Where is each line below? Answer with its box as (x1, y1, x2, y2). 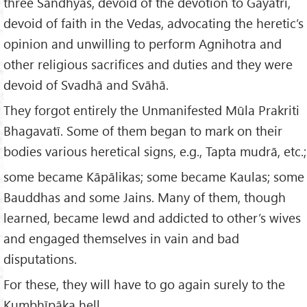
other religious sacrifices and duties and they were (3, 56, 293, 73)
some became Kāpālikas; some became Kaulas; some (3, 168, 304, 186)
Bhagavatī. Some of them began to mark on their (3, 122, 282, 140)
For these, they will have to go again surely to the (3, 275, 285, 293)
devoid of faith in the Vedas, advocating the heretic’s (3, 14, 304, 32)
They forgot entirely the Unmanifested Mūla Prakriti (3, 101, 299, 119)
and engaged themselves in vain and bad (3, 230, 239, 247)
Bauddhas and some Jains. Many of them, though (3, 188, 286, 206)
